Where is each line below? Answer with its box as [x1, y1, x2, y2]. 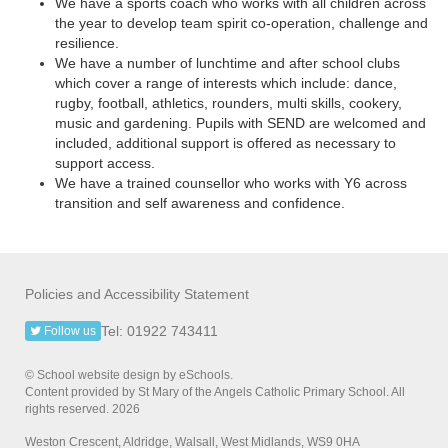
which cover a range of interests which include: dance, [55, 75, 397, 91]
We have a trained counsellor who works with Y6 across [55, 175, 407, 191]
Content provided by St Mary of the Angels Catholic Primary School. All [25, 385, 405, 399]
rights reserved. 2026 [25, 402, 140, 416]
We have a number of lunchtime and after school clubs [55, 55, 400, 71]
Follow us [41, 324, 96, 338]
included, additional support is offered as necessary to [55, 135, 396, 151]
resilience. [55, 35, 119, 51]
